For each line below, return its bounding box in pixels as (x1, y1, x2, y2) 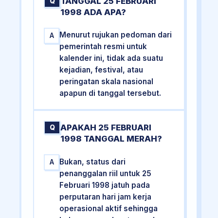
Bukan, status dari (59, 157, 126, 166)
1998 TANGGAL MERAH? (60, 134, 163, 144)
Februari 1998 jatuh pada (59, 180, 150, 190)
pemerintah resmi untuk (59, 42, 147, 52)
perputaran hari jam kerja (59, 192, 152, 201)
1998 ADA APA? (60, 7, 127, 17)
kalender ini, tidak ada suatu (59, 54, 163, 63)
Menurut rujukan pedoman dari (59, 30, 172, 40)
